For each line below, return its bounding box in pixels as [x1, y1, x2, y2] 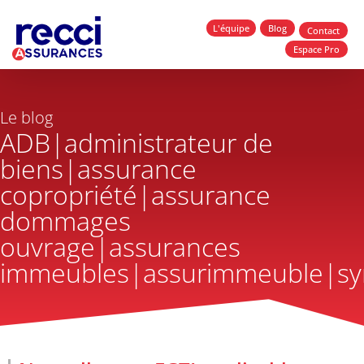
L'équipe [212, 22, 249, 35]
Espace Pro [292, 43, 340, 56]
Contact [306, 24, 340, 37]
